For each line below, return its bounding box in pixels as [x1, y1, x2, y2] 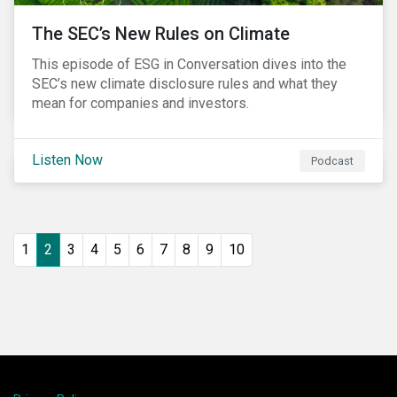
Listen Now [32, 151, 103, 168]
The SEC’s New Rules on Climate [32, 23, 290, 44]
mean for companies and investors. [32, 95, 249, 112]
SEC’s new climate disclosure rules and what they [32, 75, 338, 92]
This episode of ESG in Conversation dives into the [32, 56, 346, 73]
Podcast [311, 153, 354, 167]
